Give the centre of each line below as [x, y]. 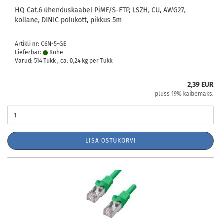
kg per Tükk [96, 61]
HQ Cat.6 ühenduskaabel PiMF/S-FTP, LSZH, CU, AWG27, [100, 10]
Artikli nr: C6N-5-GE [40, 44]
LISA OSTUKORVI [110, 141]
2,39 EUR [201, 85]
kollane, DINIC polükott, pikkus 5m [68, 20]
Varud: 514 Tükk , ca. [42, 61]
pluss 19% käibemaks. [184, 94]
